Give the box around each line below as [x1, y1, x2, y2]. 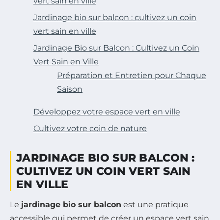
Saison [57, 84, 82, 94]
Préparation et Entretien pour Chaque [57, 70, 206, 80]
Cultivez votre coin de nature [33, 123, 147, 133]
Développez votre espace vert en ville [33, 107, 180, 116]
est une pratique [121, 199, 189, 209]
